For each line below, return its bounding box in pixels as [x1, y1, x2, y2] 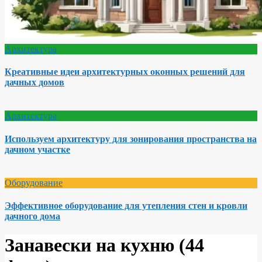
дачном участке [5, 144, 70, 154]
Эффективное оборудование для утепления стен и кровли [5, 201, 247, 211]
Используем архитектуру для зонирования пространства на [5, 133, 257, 144]
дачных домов [5, 77, 64, 88]
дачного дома [5, 211, 60, 222]
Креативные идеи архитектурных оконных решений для [5, 67, 245, 77]
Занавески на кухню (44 [5, 234, 204, 256]
